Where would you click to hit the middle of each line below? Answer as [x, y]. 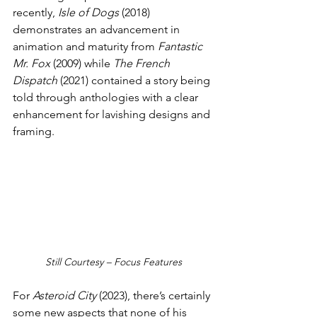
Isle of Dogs [88, 12]
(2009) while [83, 63]
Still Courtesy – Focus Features [113, 261]
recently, [35, 12]
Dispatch [35, 80]
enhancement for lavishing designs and [113, 114]
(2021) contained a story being [135, 80]
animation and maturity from [85, 46]
